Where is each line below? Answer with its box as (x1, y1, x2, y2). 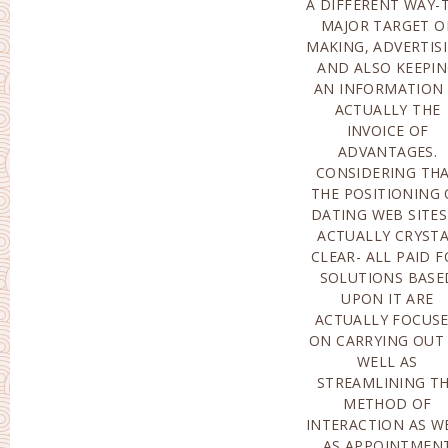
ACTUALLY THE (334, 100, 441, 119)
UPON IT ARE (341, 289, 434, 308)
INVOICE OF (346, 121, 429, 140)
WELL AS (357, 352, 418, 371)
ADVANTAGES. (337, 142, 438, 161)
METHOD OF (343, 394, 432, 413)
